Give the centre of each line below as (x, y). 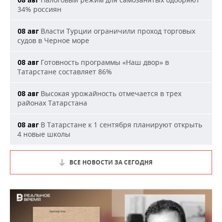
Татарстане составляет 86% (65, 72)
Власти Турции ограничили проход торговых (117, 31)
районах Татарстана (52, 103)
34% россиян (39, 9)
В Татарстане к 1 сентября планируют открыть (120, 125)
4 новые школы (44, 134)
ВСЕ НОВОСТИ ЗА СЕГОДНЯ (111, 162)
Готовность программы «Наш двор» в (104, 62)
